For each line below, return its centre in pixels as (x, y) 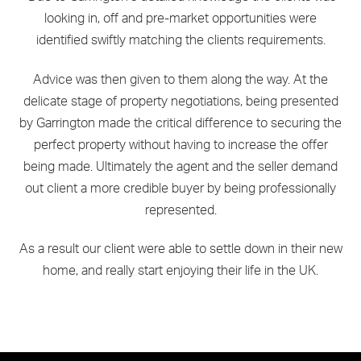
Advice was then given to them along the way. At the (180, 79)
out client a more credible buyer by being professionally (180, 188)
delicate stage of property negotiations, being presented (180, 101)
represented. (180, 210)
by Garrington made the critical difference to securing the (180, 123)
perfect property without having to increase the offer (180, 145)
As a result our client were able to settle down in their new (180, 249)
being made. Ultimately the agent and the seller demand (180, 166)
